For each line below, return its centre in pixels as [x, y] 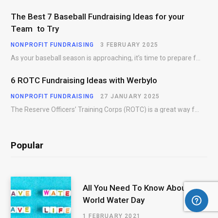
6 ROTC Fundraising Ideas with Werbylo [84, 81]
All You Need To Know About [136, 188]
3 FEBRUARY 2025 [129, 45]
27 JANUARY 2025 [130, 97]
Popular [27, 145]
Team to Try [35, 28]
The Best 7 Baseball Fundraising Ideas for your [98, 16]
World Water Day [114, 200]
